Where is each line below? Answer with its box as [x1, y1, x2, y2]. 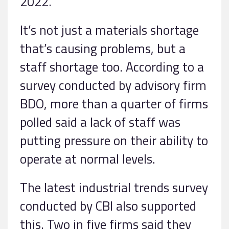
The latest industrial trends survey [20, 177, 208, 197]
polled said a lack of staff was [20, 111, 180, 132]
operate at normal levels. [20, 148, 155, 169]
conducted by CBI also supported [20, 195, 196, 216]
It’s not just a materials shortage [20, 19, 199, 40]
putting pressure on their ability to [20, 130, 208, 150]
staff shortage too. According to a [20, 56, 204, 77]
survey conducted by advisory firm [20, 75, 207, 95]
